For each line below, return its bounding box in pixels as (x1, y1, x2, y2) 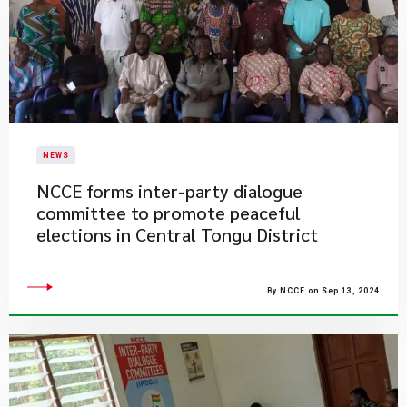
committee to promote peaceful (36, 201, 301, 224)
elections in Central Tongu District (36, 223, 318, 246)
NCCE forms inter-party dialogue (36, 179, 303, 203)
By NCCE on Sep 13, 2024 (267, 286, 380, 295)
